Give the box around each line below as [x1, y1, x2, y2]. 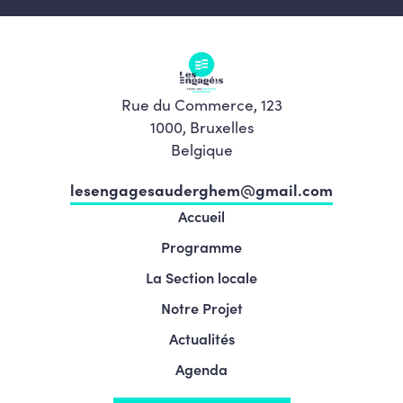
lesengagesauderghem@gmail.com [70, 178, 333, 201]
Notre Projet [160, 298, 243, 318]
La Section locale [146, 267, 257, 287]
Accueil [178, 206, 225, 226]
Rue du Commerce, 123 [121, 93, 282, 115]
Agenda [175, 359, 228, 379]
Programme [161, 237, 242, 256]
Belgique [170, 138, 233, 160]
